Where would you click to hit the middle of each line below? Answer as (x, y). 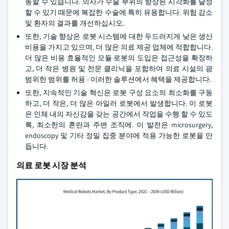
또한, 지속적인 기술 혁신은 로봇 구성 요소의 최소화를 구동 (119, 93)
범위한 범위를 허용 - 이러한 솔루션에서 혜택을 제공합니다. (118, 79)
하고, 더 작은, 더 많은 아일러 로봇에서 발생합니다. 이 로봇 (119, 103)
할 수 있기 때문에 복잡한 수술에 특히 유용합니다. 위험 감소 (119, 12)
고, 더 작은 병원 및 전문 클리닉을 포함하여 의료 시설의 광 (119, 68)
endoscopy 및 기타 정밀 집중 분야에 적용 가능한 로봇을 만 (119, 135)
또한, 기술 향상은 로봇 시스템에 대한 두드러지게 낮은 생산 (119, 36)
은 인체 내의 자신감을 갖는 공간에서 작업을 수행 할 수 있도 (119, 114)
